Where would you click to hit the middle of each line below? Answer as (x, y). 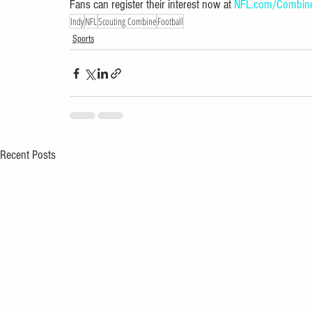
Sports (83, 39)
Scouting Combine (127, 22)
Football (170, 22)
